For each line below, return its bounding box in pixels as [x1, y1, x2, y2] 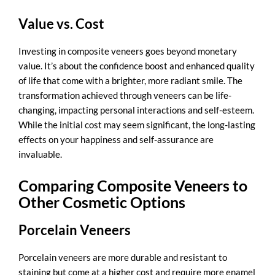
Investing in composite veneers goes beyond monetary [18, 45, 237, 56]
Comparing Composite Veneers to [18, 176, 247, 195]
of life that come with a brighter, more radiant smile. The [18, 74, 242, 86]
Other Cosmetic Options [18, 193, 185, 212]
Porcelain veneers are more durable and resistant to [18, 252, 227, 263]
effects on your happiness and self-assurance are [18, 133, 214, 145]
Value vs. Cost [18, 15, 104, 32]
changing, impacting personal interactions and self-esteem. [18, 104, 254, 115]
